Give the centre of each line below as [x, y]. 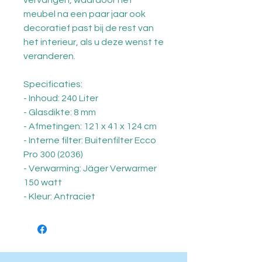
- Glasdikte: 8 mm [60, 112]
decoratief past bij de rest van [89, 28]
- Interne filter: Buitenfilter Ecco [90, 140]
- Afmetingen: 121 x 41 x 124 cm [90, 126]
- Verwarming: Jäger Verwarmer [90, 168]
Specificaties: [53, 84]
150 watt [43, 182]
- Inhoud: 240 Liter [61, 98]
